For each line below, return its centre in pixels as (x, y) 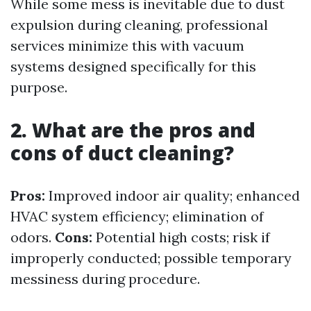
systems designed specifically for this (133, 67)
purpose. (39, 87)
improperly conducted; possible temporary (151, 258)
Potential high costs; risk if (181, 237)
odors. (33, 237)
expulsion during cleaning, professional (139, 25)
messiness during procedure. (105, 279)
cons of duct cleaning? (122, 153)
